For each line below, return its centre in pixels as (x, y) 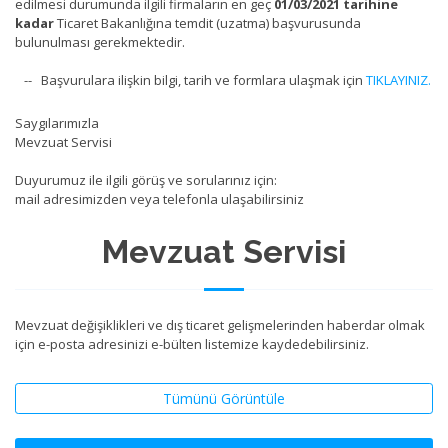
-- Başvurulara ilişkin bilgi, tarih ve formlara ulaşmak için (190, 80)
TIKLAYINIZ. (398, 80)
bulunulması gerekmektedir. (100, 42)
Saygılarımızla (57, 123)
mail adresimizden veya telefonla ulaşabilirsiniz (159, 199)
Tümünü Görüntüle (224, 398)
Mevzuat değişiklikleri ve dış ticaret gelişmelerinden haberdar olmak (220, 325)
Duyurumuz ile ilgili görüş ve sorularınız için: (146, 180)
